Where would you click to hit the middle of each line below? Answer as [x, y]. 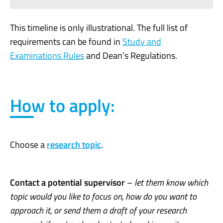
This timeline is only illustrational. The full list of [99, 28]
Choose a [28, 144]
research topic [74, 144]
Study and [142, 42]
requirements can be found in [66, 42]
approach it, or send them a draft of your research [98, 210]
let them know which [171, 182]
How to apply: [62, 106]
